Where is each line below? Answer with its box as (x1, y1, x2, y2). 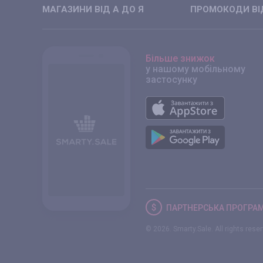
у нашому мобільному (146, 63, 245, 75)
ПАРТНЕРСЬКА (166, 203, 226, 213)
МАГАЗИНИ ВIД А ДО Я (42, 4, 144, 15)
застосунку (146, 74, 197, 85)
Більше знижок (146, 53, 215, 64)
